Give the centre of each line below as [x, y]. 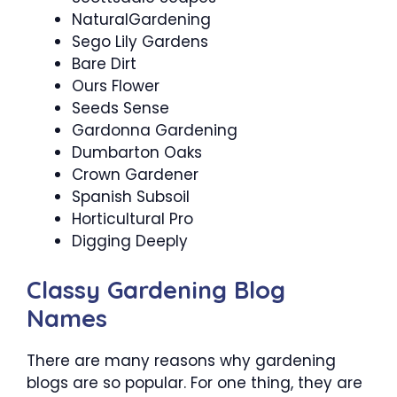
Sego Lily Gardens [140, 42]
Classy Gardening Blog [156, 289]
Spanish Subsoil [131, 197]
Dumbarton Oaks [137, 152]
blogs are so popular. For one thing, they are [195, 382]
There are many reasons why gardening [181, 360]
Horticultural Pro [132, 219]
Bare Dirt [104, 64]
